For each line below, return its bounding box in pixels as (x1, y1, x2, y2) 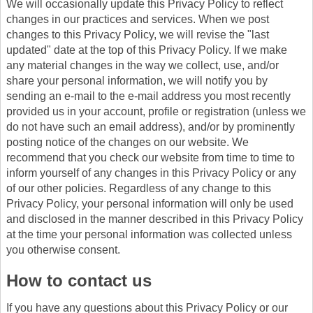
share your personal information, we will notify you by (6, 74, 268, 87)
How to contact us (6, 270, 152, 290)
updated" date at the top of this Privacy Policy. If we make (6, 43, 287, 56)
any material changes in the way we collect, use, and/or (6, 59, 279, 71)
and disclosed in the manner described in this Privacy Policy (6, 212, 303, 225)
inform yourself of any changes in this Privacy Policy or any (6, 166, 296, 179)
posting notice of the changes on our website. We (6, 136, 249, 148)
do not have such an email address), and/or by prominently (6, 120, 295, 133)
